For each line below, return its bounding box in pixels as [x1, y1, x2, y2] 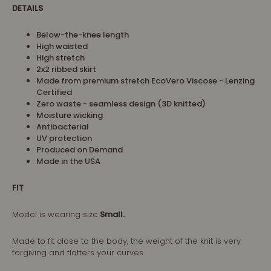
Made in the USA [36, 155, 100, 168]
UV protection [36, 132, 92, 145]
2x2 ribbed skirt [36, 64, 96, 76]
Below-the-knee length [36, 29, 129, 41]
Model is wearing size [12, 209, 98, 221]
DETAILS [12, 2, 43, 15]
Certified [36, 87, 72, 99]
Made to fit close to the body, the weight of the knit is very [12, 235, 241, 247]
